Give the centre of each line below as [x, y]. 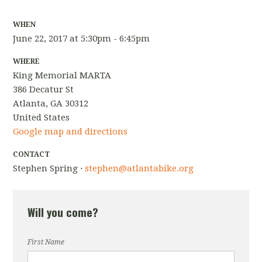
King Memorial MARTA [62, 75]
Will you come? [63, 211]
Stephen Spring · [49, 168]
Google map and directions [70, 131]
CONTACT [32, 154]
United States [42, 117]
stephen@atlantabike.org [139, 168]
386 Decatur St [44, 89]
